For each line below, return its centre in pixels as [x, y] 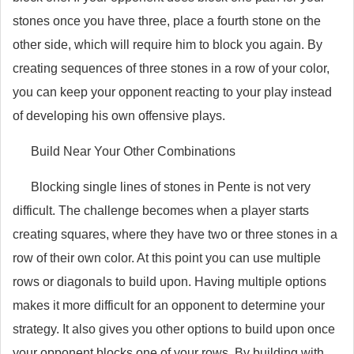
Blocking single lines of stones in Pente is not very [170, 187]
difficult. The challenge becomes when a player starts [161, 211]
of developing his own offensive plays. [119, 116]
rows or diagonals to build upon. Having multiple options [169, 282]
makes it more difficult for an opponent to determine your [169, 305]
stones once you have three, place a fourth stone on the [167, 21]
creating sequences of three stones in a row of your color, [171, 68]
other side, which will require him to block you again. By [168, 45]
